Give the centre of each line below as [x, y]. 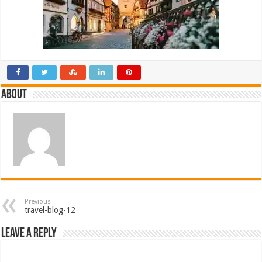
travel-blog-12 [50, 210]
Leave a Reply [29, 234]
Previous [38, 202]
